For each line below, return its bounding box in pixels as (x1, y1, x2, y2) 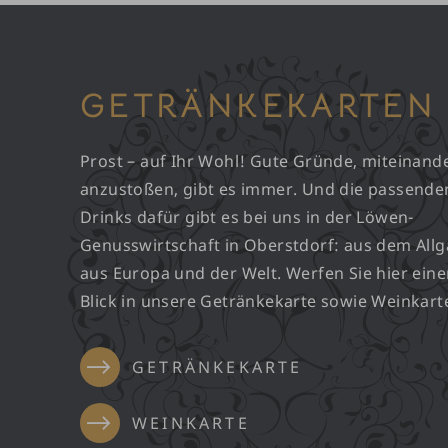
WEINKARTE (132, 412, 250, 435)
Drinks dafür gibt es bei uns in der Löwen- (80, 206, 414, 229)
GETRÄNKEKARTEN (80, 84, 437, 128)
